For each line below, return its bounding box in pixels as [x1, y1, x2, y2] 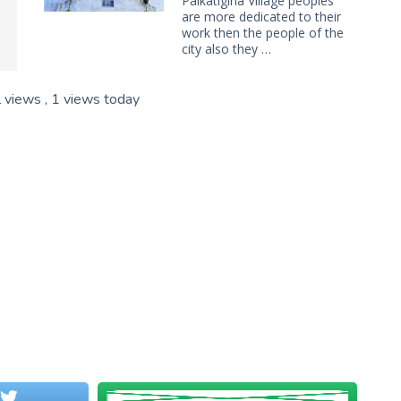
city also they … [182, 39, 271, 57]
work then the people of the [182, 23, 344, 41]
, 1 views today [45, 89, 140, 109]
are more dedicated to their [182, 7, 341, 25]
